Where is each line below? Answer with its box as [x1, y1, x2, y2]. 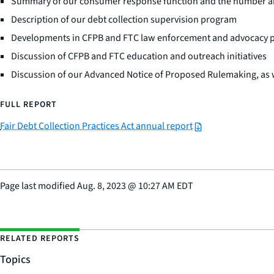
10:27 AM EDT [138, 179, 193, 193]
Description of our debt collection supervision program [11, 13, 237, 26]
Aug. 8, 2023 [77, 179, 126, 193]
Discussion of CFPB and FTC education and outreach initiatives [11, 50, 267, 63]
